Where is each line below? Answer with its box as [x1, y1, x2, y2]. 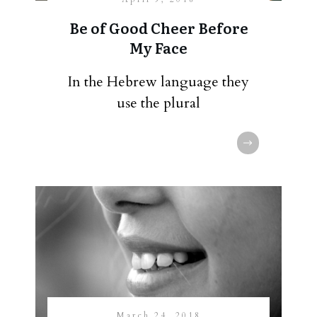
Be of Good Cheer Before [69, 17, 248, 38]
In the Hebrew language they [68, 72, 249, 91]
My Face [129, 37, 188, 58]
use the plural [117, 93, 200, 113]
